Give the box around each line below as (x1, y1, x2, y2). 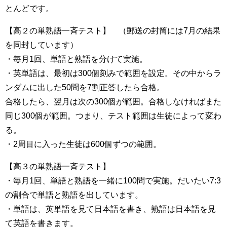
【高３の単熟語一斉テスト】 (5, 162, 110, 171)
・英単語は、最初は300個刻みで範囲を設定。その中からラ (5, 69, 221, 78)
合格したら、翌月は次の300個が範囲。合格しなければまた (5, 97, 221, 106)
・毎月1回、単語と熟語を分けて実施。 (5, 55, 147, 63)
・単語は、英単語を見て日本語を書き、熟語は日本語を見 (5, 205, 216, 213)
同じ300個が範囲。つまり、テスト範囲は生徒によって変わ (5, 111, 221, 120)
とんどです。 (5, 4, 54, 13)
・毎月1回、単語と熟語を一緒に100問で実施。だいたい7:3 (5, 176, 221, 185)
